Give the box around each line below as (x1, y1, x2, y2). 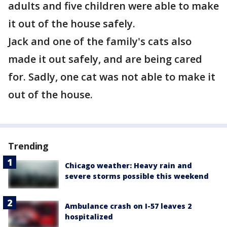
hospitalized (65, 212, 113, 222)
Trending (8, 140, 49, 152)
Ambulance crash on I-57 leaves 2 (65, 201, 192, 211)
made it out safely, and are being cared (8, 52, 202, 66)
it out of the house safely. (8, 17, 135, 30)
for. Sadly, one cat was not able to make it (8, 70, 215, 84)
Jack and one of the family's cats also (8, 34, 192, 48)
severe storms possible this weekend (65, 171, 209, 181)
